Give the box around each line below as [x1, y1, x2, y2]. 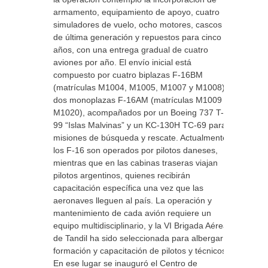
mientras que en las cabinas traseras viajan [53, 158, 218, 167]
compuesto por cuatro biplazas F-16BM [53, 70, 203, 80]
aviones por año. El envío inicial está [53, 57, 191, 67]
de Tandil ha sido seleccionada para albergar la [53, 233, 232, 243]
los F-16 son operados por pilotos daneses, [53, 145, 218, 155]
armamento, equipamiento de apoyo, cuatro [53, 7, 220, 17]
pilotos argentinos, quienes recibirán [53, 170, 190, 180]
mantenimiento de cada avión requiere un [53, 208, 211, 218]
